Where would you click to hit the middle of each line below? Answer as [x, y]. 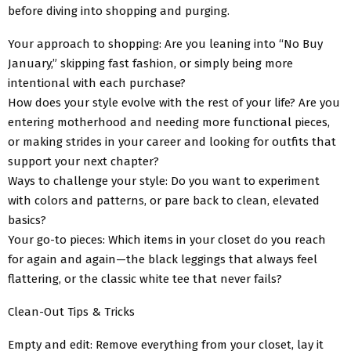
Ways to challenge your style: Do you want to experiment [164, 181]
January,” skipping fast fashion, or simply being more [150, 63]
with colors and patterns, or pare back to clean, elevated [164, 200]
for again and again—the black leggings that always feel [163, 259]
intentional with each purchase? [97, 83]
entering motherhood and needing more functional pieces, [169, 122]
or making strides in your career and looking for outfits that [172, 141]
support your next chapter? [83, 161]
